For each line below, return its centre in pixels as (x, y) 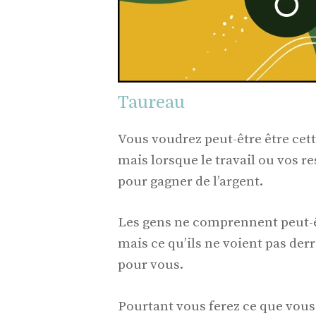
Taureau (151, 102)
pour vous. (151, 265)
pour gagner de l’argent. (190, 181)
